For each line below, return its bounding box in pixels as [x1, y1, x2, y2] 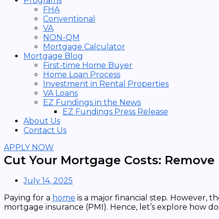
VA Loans [43, 88, 78, 98]
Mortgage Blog [23, 51, 83, 61]
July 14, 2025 [23, 176, 73, 185]
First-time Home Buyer [43, 61, 132, 70]
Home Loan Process [43, 70, 120, 79]
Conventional [43, 14, 95, 23]
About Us [23, 116, 60, 126]
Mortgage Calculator [43, 42, 125, 51]
